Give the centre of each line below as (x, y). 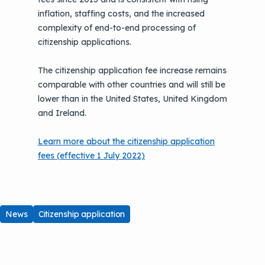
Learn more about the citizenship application (126, 141)
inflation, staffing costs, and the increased (121, 14)
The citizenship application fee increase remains (132, 70)
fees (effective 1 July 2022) (91, 156)
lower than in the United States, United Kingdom (132, 99)
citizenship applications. (84, 42)
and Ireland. (62, 113)
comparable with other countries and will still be (131, 85)
